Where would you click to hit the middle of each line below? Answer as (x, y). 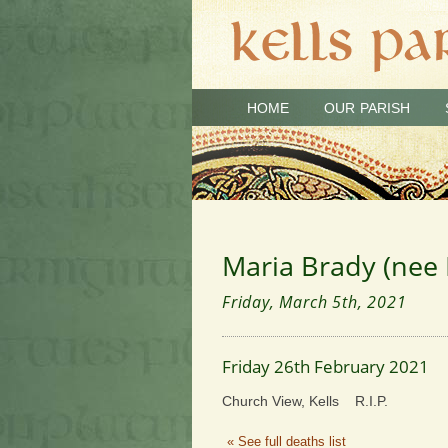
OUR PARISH (367, 108)
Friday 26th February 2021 (325, 366)
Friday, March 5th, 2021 (314, 302)
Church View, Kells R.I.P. (305, 401)
